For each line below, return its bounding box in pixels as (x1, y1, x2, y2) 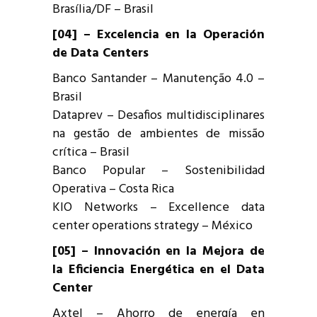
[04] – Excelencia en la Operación (52, 24, 265, 45)
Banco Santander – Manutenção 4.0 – (52, 68, 265, 89)
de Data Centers (52, 42, 149, 64)
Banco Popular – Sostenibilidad (52, 160, 265, 181)
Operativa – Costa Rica (52, 178, 174, 200)
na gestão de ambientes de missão (52, 123, 265, 144)
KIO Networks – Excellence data (52, 197, 265, 218)
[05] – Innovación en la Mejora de (52, 241, 265, 262)
